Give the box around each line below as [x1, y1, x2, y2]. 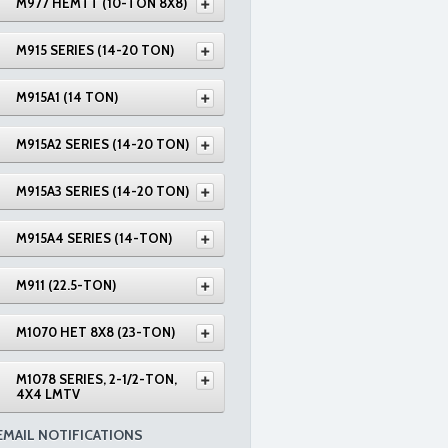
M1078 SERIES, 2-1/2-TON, [16, 371, 177, 387]
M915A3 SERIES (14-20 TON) [16, 183, 189, 199]
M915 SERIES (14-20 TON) [16, 42, 174, 58]
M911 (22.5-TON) [16, 277, 116, 293]
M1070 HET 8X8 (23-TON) [16, 324, 175, 340]
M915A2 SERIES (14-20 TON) [16, 136, 189, 152]
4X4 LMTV [16, 386, 80, 402]
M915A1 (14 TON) [16, 89, 118, 105]
